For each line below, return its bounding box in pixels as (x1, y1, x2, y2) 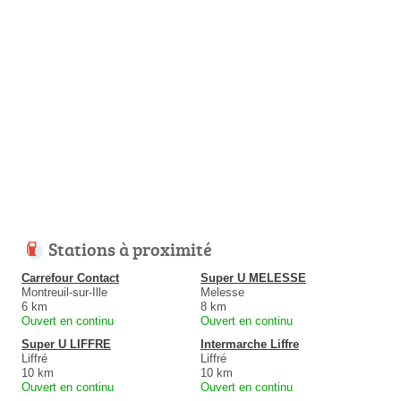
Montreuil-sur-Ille (21, 285, 107, 299)
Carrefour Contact (21, 270, 119, 285)
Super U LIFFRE (21, 337, 111, 351)
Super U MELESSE (200, 270, 306, 285)
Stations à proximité (48, 235, 212, 261)
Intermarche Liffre (200, 337, 299, 351)
